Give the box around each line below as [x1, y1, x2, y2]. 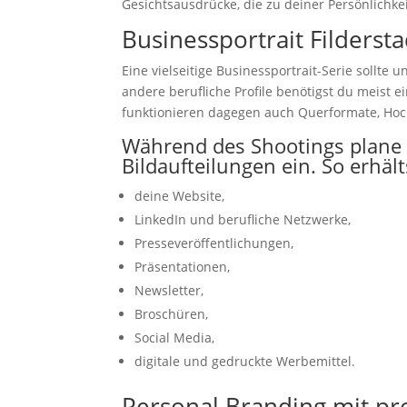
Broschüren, [134, 304, 209, 323]
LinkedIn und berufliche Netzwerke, [134, 210, 352, 228]
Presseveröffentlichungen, [134, 233, 294, 252]
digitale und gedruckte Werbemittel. [134, 352, 356, 370]
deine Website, [134, 186, 225, 204]
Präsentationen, [134, 257, 231, 275]
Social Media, [134, 328, 215, 346]
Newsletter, [134, 281, 204, 299]
